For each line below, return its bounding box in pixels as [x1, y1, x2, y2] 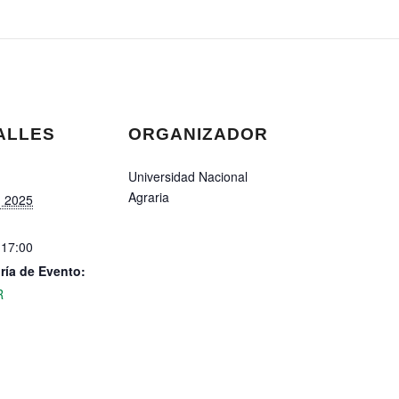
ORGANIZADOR [128, 125, 268, 143]
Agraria [128, 188, 169, 206]
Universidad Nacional [128, 167, 248, 185]
